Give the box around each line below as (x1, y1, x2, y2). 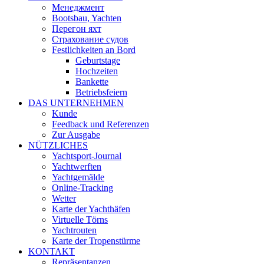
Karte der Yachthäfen (52, 203, 130, 214)
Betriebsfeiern (75, 87, 127, 97)
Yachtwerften (52, 161, 101, 171)
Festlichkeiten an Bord (52, 44, 136, 55)
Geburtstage (75, 55, 120, 65)
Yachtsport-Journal (52, 150, 121, 161)
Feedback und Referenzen (52, 118, 149, 129)
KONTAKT (28, 246, 75, 256)
